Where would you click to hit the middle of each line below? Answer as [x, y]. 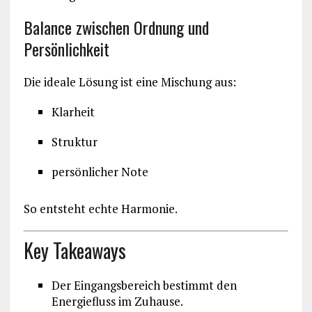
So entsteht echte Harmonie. [100, 209]
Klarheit [73, 112]
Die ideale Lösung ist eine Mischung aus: [130, 82]
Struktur [74, 142]
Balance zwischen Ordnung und [116, 28]
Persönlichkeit [66, 49]
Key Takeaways [75, 250]
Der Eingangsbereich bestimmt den [144, 285]
